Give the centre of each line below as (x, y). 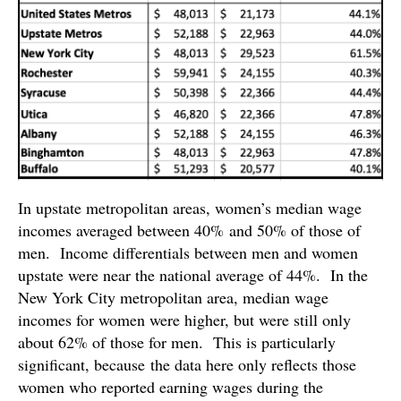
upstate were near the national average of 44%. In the (193, 274)
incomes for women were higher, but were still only (184, 319)
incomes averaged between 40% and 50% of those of (189, 230)
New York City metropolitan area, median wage (173, 297)
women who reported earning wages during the (171, 386)
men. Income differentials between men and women (188, 252)
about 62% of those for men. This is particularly (177, 341)
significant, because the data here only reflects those (187, 364)
